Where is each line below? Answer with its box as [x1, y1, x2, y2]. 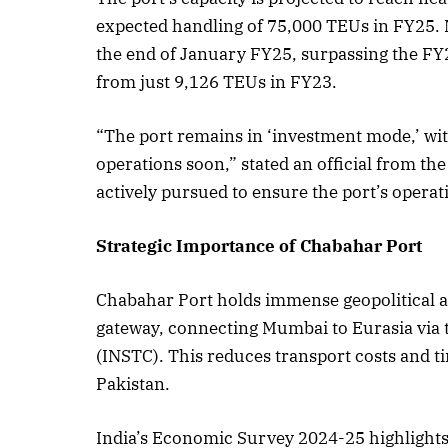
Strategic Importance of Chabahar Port [96, 234, 423, 257]
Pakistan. [96, 373, 171, 396]
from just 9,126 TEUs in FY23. [96, 70, 338, 93]
